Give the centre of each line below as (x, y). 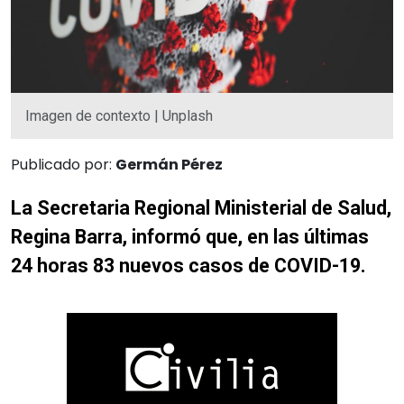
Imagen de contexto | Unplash (119, 115)
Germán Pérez (169, 164)
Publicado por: (63, 164)
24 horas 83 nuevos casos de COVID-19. (188, 265)
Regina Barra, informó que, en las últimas (190, 236)
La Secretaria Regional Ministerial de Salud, (201, 207)
